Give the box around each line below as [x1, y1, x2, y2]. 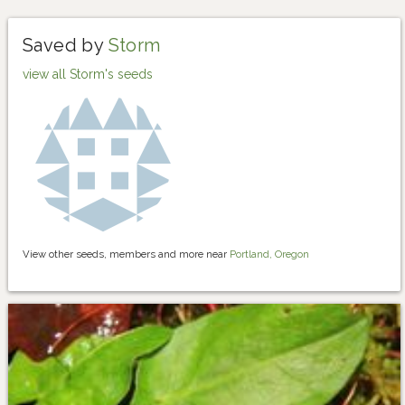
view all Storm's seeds [23, 67, 153, 82]
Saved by [23, 34, 108, 57]
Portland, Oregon [230, 248, 309, 261]
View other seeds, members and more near [23, 248, 230, 261]
